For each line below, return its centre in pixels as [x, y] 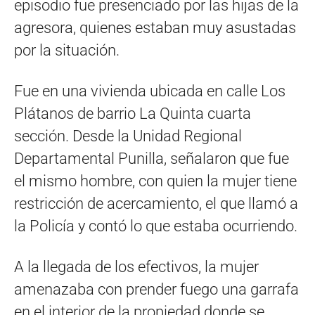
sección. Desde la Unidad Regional [128, 136]
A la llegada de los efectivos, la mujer [136, 267]
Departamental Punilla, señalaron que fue [152, 159]
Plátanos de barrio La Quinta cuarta [133, 114]
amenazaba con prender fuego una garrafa [156, 289]
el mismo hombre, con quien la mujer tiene [155, 181]
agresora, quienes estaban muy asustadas [155, 28]
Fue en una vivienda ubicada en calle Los [150, 91]
